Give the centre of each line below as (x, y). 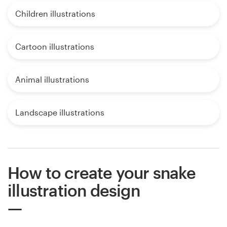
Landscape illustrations (60, 112)
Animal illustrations (52, 79)
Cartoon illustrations (55, 46)
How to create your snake (102, 172)
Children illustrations (55, 13)
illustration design (74, 190)
